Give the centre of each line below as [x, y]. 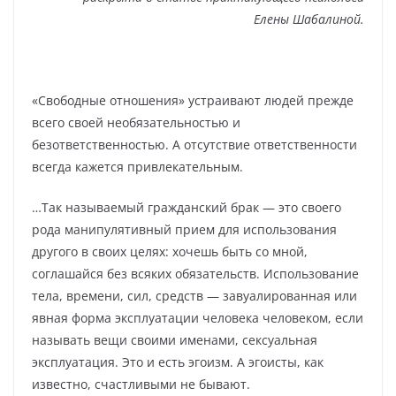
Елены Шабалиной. [309, 19]
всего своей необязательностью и [136, 123]
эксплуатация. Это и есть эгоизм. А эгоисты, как [178, 362]
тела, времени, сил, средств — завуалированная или [194, 296]
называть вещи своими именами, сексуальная [175, 340]
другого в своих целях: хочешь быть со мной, [170, 252]
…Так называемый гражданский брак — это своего [187, 208]
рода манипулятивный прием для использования [184, 230]
